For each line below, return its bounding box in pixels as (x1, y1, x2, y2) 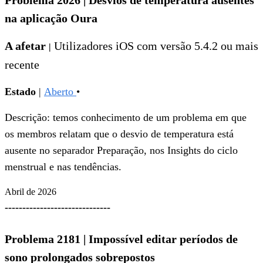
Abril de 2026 (5, 187, 56, 197)
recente (5, 58, 39, 72)
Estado (5, 86, 36, 98)
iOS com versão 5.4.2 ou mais (113, 39, 258, 53)
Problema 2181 (5, 232, 83, 246)
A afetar (5, 39, 49, 53)
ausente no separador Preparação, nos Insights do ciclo (5, 144, 238, 157)
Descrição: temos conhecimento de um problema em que (5, 112, 247, 124)
